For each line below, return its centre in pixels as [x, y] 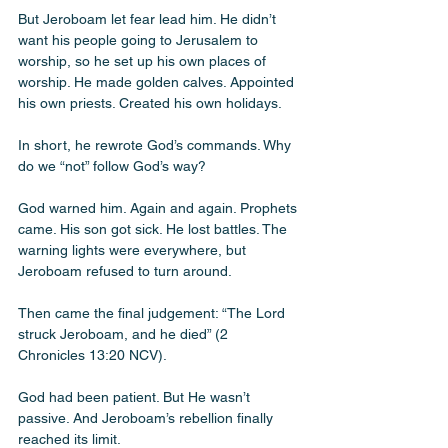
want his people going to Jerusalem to [140, 40]
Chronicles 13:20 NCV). [92, 355]
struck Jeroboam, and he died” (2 [125, 334]
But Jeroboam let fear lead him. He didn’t [149, 19]
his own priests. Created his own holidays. [151, 103]
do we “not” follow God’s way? [112, 166]
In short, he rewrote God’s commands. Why [156, 145]
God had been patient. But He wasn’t [136, 397]
